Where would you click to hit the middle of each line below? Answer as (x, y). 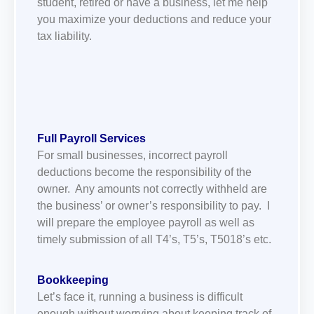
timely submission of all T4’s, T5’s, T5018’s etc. (154, 239)
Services (121, 138)
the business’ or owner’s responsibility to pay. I (153, 205)
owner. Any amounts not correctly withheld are (152, 189)
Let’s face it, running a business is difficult (140, 297)
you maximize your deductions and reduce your (154, 20)
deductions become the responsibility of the (144, 172)
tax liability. (64, 36)
